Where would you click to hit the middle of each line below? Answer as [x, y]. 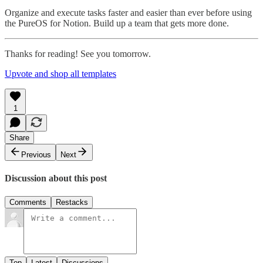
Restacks [72, 203]
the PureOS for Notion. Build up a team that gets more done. [117, 23]
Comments [28, 203]
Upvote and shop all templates [60, 73]
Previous [36, 154]
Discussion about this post [56, 178]
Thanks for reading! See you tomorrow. [78, 53]
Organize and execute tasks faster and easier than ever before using [128, 12]
